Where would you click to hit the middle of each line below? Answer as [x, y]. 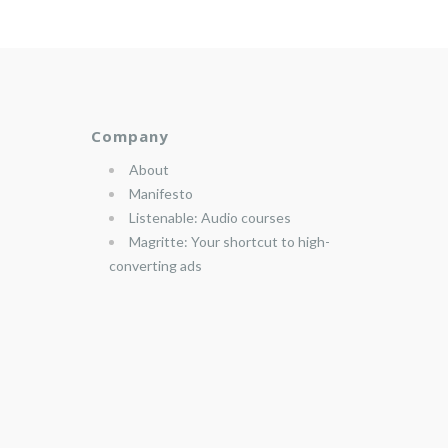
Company [130, 136]
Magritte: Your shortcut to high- [229, 242]
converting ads [155, 266]
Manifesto [161, 194]
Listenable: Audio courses [210, 218]
